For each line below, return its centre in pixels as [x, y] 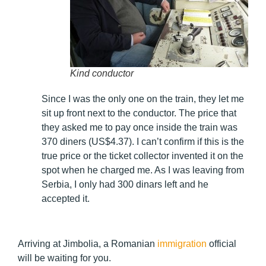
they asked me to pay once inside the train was [140, 127]
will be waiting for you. [66, 258]
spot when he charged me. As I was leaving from [143, 170]
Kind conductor [102, 73]
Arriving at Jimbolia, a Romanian [88, 244]
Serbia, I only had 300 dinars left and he [125, 184]
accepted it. [67, 198]
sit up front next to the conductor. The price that [139, 113]
